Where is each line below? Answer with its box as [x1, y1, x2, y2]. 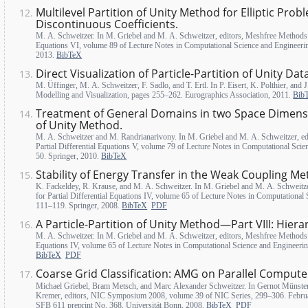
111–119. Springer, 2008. [36, 201, 122, 211]
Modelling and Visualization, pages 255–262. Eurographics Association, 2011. [36, 90, 294, 100]
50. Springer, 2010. [36, 151, 102, 162]
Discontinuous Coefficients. [36, 16, 179, 32]
